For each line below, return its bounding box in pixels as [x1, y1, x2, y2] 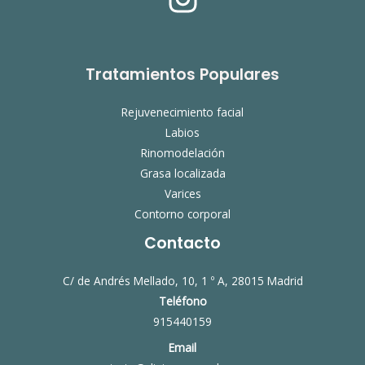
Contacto [144, 232, 221, 255]
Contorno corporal [134, 206, 231, 222]
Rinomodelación [140, 145, 225, 161]
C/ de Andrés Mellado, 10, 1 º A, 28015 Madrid [62, 273, 303, 289]
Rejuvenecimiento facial [121, 104, 244, 121]
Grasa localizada [139, 165, 226, 182]
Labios [165, 125, 200, 141]
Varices [164, 186, 201, 202]
